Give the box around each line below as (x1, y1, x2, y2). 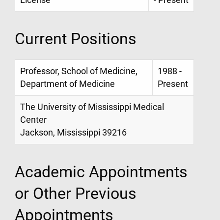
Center (20, 115, 47, 125)
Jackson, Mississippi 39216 (20, 128, 127, 138)
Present (158, 79, 188, 89)
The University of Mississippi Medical (20, 102, 164, 112)
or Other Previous (15, 184, 137, 203)
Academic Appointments (15, 162, 188, 181)
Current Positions (15, 29, 137, 49)
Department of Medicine (20, 79, 115, 89)
